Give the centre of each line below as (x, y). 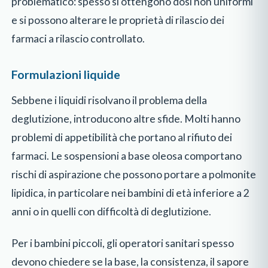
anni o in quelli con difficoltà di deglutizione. (112, 212)
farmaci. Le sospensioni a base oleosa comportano (127, 156)
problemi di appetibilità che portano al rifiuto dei (122, 138)
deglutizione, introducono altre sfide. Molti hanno (126, 119)
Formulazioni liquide (66, 75)
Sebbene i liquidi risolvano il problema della (109, 100)
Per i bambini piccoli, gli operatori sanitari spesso (123, 243)
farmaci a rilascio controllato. (78, 38)
